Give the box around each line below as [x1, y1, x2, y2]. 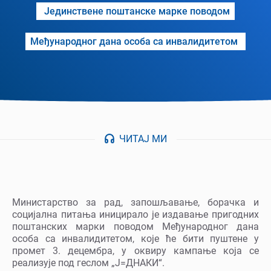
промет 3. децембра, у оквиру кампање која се [12, 245, 259, 257]
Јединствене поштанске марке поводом [44, 5, 230, 18]
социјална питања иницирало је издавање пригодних [12, 209, 259, 221]
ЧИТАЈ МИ [119, 133, 167, 145]
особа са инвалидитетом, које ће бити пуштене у [12, 233, 259, 245]
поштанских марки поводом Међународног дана [12, 221, 259, 233]
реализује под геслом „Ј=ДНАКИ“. [12, 257, 167, 269]
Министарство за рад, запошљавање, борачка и [12, 197, 259, 209]
